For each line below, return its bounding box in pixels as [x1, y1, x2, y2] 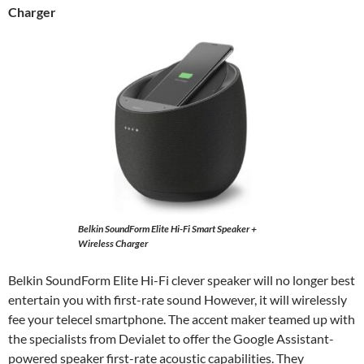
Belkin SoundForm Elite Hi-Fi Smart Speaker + [78, 223, 257, 235]
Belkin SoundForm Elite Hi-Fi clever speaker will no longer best [8, 272, 355, 288]
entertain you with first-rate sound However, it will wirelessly [8, 292, 347, 307]
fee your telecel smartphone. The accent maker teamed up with [8, 311, 355, 327]
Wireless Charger [78, 237, 149, 249]
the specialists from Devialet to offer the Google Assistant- [8, 331, 334, 346]
